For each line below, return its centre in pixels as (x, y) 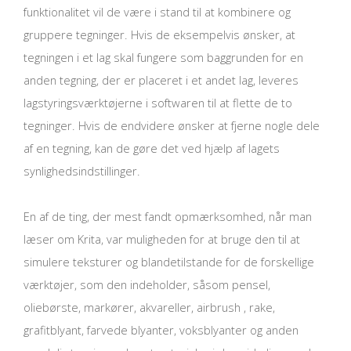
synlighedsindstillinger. (82, 170)
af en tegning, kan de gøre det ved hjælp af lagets (152, 148)
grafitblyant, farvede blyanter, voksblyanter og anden (161, 330)
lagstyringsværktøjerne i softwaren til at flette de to (158, 102)
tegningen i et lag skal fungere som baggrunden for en (163, 57)
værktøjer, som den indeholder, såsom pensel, (147, 285)
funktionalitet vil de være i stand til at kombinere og (157, 11)
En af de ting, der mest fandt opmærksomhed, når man (168, 217)
